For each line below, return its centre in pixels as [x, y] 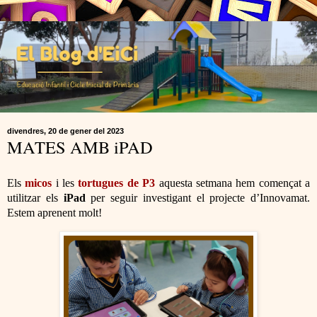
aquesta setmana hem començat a [233, 183]
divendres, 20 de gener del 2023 [65, 131]
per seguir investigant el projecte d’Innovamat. [200, 197]
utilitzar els [35, 197]
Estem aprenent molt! [54, 212]
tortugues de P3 [117, 183]
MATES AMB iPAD [80, 147]
